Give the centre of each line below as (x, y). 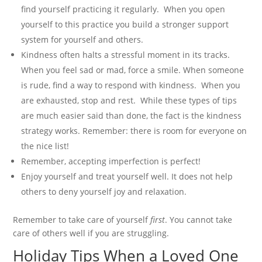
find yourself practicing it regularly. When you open (123, 9)
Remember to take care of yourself (82, 219)
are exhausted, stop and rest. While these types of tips (129, 100)
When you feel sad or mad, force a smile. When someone (133, 70)
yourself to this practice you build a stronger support (125, 24)
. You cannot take (199, 219)
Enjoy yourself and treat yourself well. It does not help (127, 176)
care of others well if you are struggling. (91, 233)
